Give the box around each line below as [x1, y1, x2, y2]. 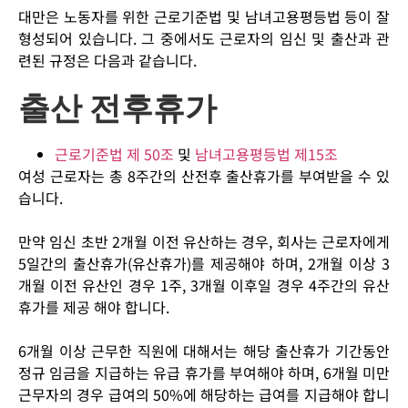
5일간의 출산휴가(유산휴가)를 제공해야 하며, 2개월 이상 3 [18, 252, 390, 275]
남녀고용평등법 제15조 [195, 143, 338, 166]
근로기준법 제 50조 [55, 143, 174, 166]
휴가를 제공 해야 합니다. [18, 296, 173, 319]
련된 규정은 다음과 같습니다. [18, 49, 197, 72]
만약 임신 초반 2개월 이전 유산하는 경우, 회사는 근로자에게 [18, 230, 390, 253]
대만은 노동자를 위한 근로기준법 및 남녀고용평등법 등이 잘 [18, 5, 390, 28]
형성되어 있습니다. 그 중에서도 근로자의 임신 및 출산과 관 [18, 27, 390, 50]
